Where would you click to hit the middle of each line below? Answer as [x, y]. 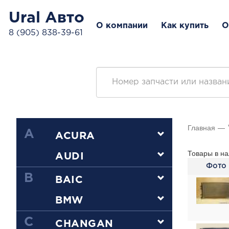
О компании [122, 26]
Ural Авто [47, 18]
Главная [201, 127]
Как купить [185, 26]
